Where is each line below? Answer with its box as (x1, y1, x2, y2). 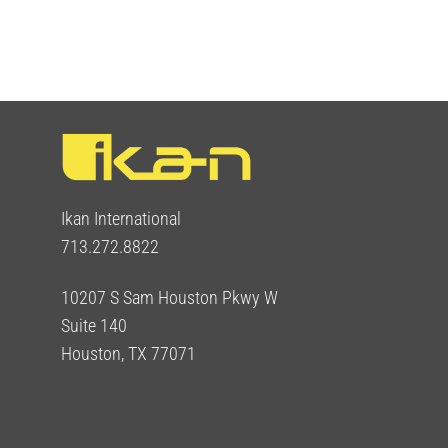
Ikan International (61, 209, 181, 230)
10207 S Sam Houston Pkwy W (61, 288, 278, 309)
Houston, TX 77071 (61, 344, 196, 365)
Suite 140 (61, 316, 127, 337)
